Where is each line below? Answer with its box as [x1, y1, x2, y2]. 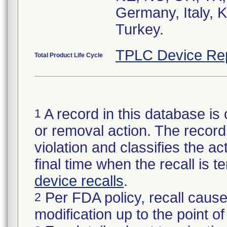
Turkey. [116, 21, 164, 37]
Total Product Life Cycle [34, 52, 103, 59]
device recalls [34, 173, 124, 189]
